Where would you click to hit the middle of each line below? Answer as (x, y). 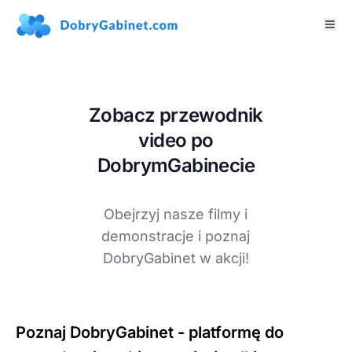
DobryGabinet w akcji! (176, 258)
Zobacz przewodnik (176, 115)
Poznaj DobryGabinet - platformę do (150, 332)
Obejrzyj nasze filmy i (176, 214)
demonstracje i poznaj (176, 236)
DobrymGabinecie (176, 165)
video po (176, 140)
